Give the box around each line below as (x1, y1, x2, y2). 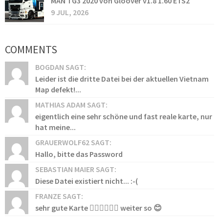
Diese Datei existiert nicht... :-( (35, 176, 138, 186)
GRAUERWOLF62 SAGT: (35, 137, 111, 148)
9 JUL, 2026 (51, 7, 88, 18)
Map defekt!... (35, 85, 81, 95)
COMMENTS (5, 43, 57, 57)
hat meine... (35, 122, 76, 132)
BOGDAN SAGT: (35, 62, 86, 72)
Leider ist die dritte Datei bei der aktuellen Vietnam (35, 74, 209, 84)
